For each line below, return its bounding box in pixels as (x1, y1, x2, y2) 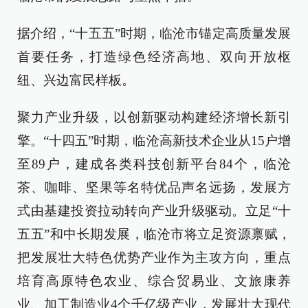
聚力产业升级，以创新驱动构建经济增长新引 (17, 110, 291, 124)
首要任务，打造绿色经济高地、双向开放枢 (17, 49, 291, 64)
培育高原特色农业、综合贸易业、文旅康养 (17, 274, 291, 288)
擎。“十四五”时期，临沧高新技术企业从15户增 (17, 133, 291, 148)
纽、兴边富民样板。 (17, 73, 135, 87)
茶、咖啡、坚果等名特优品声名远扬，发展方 (17, 180, 291, 195)
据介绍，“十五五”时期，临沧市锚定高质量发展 (17, 26, 291, 41)
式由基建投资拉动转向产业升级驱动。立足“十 (17, 203, 291, 218)
